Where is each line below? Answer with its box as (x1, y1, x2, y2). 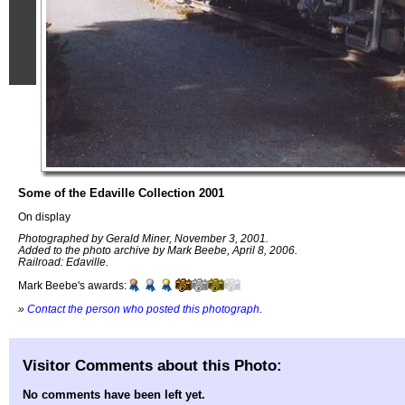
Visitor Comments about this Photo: (23, 355, 282, 374)
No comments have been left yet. (23, 388, 205, 402)
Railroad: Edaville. (18, 256, 108, 268)
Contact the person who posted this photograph (27, 302, 259, 315)
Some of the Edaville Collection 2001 (18, 186, 224, 200)
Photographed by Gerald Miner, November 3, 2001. (18, 232, 268, 245)
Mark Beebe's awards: (18, 279, 127, 292)
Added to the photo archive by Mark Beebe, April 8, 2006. (18, 244, 297, 257)
